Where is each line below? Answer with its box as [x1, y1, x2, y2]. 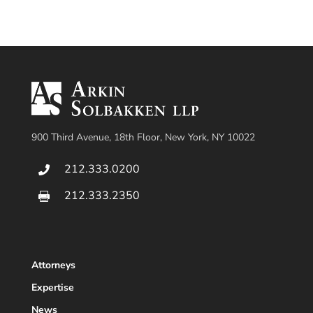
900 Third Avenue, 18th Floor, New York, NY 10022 [31, 130, 255, 144]
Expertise [31, 280, 74, 294]
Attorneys [31, 258, 75, 272]
